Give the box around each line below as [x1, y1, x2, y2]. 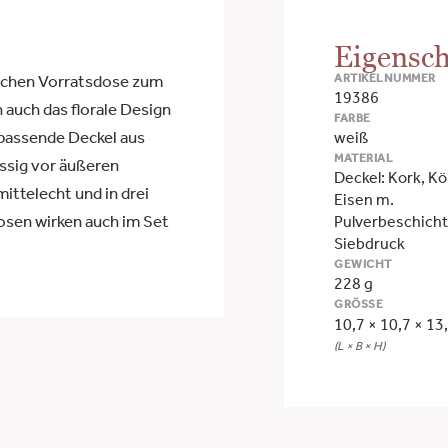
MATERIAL [334, 153, 393, 166]
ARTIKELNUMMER [334, 73, 436, 86]
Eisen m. [334, 193, 394, 210]
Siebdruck [334, 237, 405, 254]
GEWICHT [334, 259, 392, 272]
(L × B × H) [334, 341, 385, 354]
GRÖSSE [334, 299, 376, 312]
